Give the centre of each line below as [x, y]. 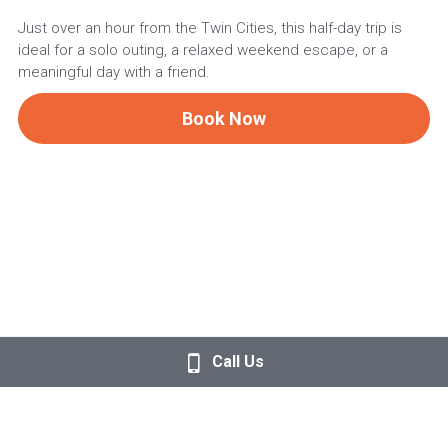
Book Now [223, 118]
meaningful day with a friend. [113, 72]
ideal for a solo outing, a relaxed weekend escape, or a [202, 50]
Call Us [238, 361]
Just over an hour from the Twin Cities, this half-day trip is [209, 28]
